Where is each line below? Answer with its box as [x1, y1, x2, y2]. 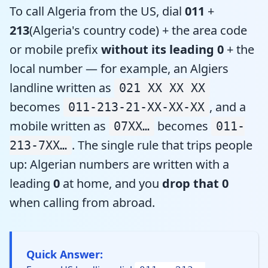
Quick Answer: [26, 246, 103, 261]
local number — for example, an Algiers [10, 60, 229, 77]
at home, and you [60, 175, 159, 191]
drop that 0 [162, 175, 229, 191]
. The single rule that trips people [72, 136, 252, 153]
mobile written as [10, 117, 109, 134]
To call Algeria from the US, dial [10, 2, 185, 19]
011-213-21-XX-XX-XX [68, 99, 205, 114]
